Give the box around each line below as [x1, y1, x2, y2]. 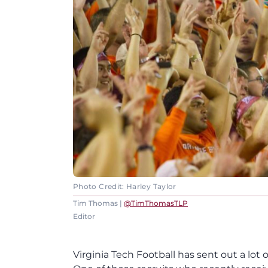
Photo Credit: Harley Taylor [73, 182, 176, 191]
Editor [73, 212, 95, 221]
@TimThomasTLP [124, 199, 188, 208]
